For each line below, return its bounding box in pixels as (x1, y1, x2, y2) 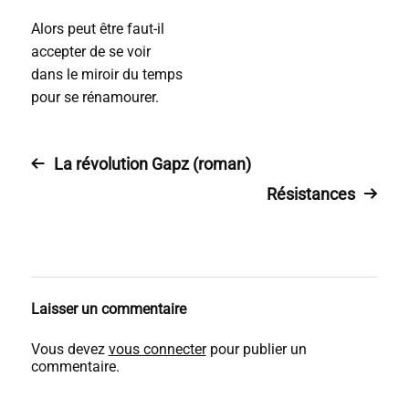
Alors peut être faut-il (30, 20, 164, 37)
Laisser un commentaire (30, 300, 186, 318)
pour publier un (205, 341, 307, 358)
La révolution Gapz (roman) (53, 154, 251, 173)
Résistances (267, 184, 356, 204)
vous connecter (108, 341, 206, 358)
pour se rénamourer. (30, 89, 159, 106)
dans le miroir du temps (30, 66, 183, 83)
